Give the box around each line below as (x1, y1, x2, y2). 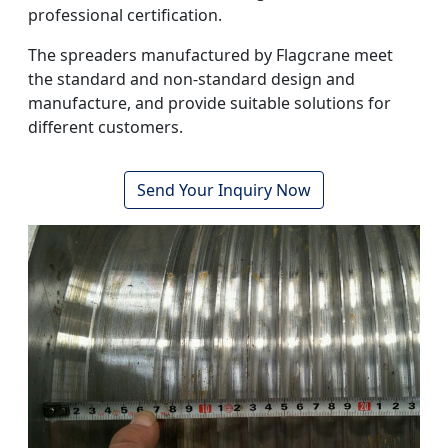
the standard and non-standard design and (28, 67, 355, 90)
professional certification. (28, 3, 222, 26)
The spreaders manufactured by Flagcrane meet (28, 43, 393, 66)
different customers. (28, 115, 183, 138)
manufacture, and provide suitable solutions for (28, 91, 391, 114)
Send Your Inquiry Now (137, 178, 311, 201)
